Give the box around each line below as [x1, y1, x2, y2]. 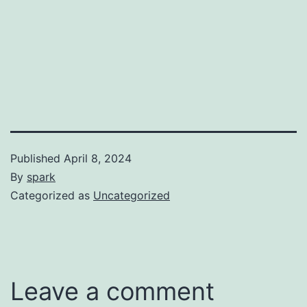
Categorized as [10, 188, 93, 202]
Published [10, 151, 64, 165]
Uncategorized [93, 188, 170, 202]
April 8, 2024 [64, 151, 132, 165]
